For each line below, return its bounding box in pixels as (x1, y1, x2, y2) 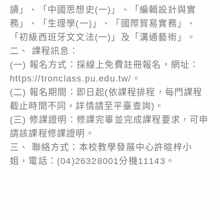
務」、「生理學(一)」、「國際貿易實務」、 (10, 18, 196, 28)
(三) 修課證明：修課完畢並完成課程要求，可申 (10, 114, 209, 125)
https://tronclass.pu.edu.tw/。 (10, 73, 141, 83)
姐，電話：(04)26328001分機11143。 (10, 156, 175, 166)
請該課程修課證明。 (10, 128, 95, 138)
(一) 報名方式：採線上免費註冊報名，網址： (10, 59, 199, 70)
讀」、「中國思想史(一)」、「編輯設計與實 (10, 4, 196, 15)
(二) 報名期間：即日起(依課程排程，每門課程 (10, 87, 203, 97)
